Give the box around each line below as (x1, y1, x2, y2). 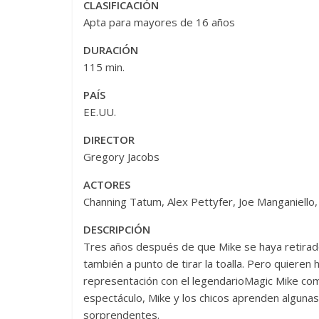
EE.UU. (83, 104, 116, 119)
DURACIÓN (83, 42, 138, 57)
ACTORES (83, 177, 130, 192)
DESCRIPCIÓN (83, 221, 150, 236)
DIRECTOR (83, 132, 135, 147)
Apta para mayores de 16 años (83, 14, 235, 29)
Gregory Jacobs (83, 149, 159, 164)
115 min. (83, 59, 125, 74)
